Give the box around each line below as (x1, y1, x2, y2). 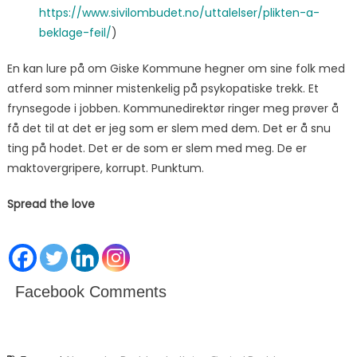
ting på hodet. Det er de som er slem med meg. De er (6, 140, 307, 157)
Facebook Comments (14, 283, 167, 301)
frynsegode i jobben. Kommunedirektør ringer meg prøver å (6, 100, 339, 117)
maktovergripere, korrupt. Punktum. (6, 160, 204, 177)
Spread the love (6, 196, 95, 213)
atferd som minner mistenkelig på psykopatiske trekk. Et (6, 80, 319, 97)
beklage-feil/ (38, 25, 112, 41)
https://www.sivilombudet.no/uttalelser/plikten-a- (38, 5, 320, 22)
